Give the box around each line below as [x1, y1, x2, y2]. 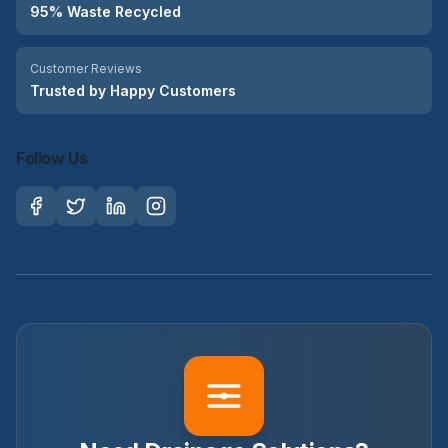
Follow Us [16, 148, 88, 168]
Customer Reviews [30, 61, 142, 76]
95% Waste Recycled [30, 3, 181, 20]
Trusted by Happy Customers [30, 82, 236, 99]
